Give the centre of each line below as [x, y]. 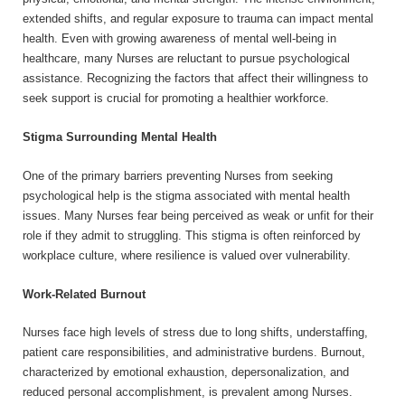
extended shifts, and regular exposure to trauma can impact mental [198, 19]
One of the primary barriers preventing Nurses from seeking [178, 175]
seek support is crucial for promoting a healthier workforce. [176, 99]
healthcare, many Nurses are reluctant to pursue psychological [186, 59]
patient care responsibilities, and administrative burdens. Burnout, [194, 353]
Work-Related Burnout [84, 294]
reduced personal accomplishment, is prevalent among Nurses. [188, 392]
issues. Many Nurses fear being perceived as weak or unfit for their [198, 215]
